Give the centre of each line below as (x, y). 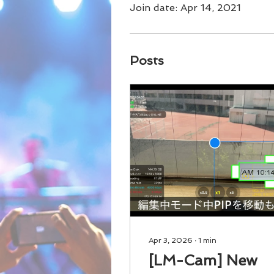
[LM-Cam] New (203, 260)
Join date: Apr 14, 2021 (185, 8)
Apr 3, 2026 (171, 240)
